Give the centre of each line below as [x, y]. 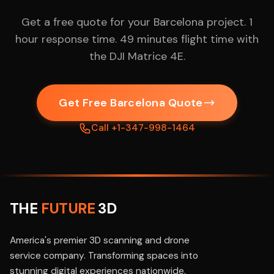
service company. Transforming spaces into [104, 256]
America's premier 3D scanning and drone [100, 240]
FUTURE [69, 208]
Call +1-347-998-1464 [143, 128]
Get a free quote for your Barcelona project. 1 [137, 22]
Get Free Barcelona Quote [131, 103]
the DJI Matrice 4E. [137, 56]
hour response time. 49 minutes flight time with [137, 39]
